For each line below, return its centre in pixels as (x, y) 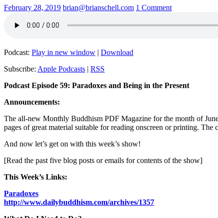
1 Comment (154, 7)
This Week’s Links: (36, 177)
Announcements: (32, 102)
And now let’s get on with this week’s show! (72, 144)
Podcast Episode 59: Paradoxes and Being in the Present (97, 85)
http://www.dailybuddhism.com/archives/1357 (79, 202)
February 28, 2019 (32, 7)
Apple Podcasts (61, 69)
